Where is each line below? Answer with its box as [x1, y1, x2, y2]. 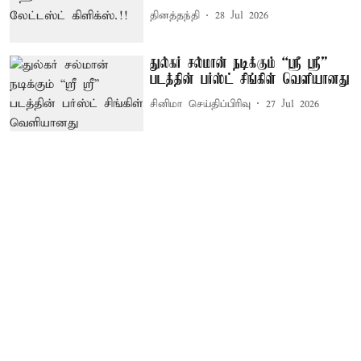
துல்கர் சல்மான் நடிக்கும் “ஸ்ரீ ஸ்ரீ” [150, 56, 328, 73]
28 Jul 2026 [215, 9, 269, 23]
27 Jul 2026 [266, 97, 320, 111]
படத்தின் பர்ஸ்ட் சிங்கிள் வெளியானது [150, 72, 351, 89]
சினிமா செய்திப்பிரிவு [150, 97, 251, 111]
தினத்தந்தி [150, 9, 201, 23]
